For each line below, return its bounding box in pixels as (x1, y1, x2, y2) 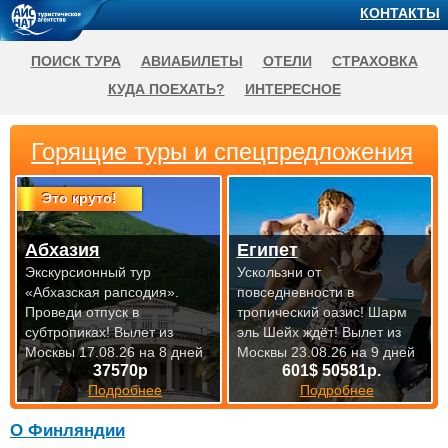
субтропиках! (25, 324, 114, 340)
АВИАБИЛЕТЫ (140, 53, 243, 69)
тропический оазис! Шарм (236, 304, 407, 320)
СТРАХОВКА (331, 53, 418, 69)
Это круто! (41, 190, 117, 206)
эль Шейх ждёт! (236, 324, 342, 340)
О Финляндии (10, 421, 125, 440)
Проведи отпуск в (25, 304, 139, 320)
